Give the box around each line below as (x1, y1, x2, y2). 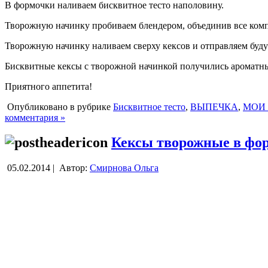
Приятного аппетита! (5, 81, 92, 92)
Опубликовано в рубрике (5, 101, 113, 112)
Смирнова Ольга (90, 163, 159, 173)
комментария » (5, 112, 65, 123)
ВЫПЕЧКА (190, 101, 238, 112)
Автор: (57, 163, 90, 173)
